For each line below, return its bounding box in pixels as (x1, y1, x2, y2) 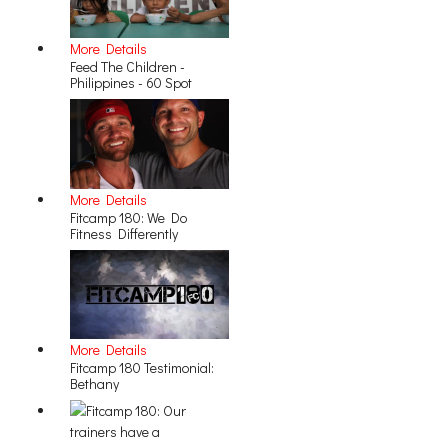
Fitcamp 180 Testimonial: (70, 358, 214, 378)
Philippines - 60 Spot (70, 73, 192, 93)
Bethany (70, 374, 119, 394)
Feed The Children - (70, 57, 185, 77)
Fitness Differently (70, 223, 178, 243)
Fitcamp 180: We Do (70, 207, 187, 227)
